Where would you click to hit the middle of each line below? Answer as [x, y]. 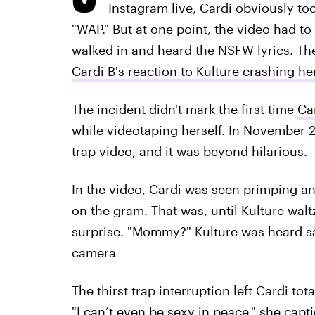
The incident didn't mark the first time [184, 109]
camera [94, 252]
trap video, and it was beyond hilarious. [189, 151]
